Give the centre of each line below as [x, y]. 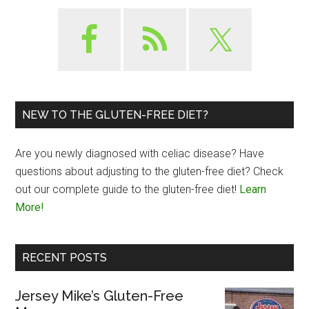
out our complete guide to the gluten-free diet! [128, 190]
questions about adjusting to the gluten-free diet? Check [150, 172]
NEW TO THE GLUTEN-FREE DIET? [116, 115]
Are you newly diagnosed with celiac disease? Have [140, 154]
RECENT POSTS [65, 258]
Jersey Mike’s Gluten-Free [100, 296]
